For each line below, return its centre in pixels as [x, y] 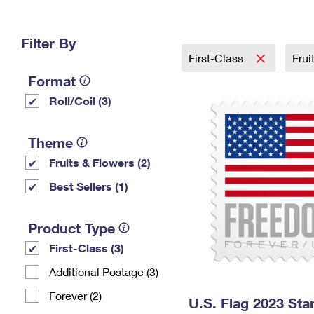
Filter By [48, 43]
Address [229, 30]
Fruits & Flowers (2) [100, 162]
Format [52, 81]
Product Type [71, 228]
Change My [229, 19]
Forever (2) [75, 295]
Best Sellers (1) [89, 186]
